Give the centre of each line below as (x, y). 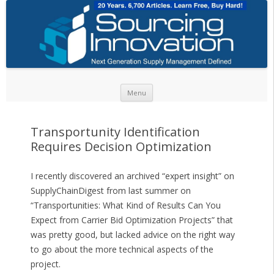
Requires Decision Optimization (121, 147)
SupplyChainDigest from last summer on (110, 191)
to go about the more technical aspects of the (122, 250)
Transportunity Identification (115, 132)
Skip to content (183, 88)
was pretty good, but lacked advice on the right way (132, 235)
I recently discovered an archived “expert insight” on (132, 176)
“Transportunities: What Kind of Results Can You (125, 206)
